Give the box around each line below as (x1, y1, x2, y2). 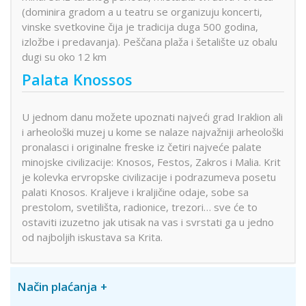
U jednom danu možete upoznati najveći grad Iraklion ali (22, 110, 283, 124)
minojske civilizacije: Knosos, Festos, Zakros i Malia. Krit (22, 155, 281, 169)
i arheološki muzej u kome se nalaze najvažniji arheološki (22, 125, 283, 139)
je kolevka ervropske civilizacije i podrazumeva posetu (22, 170, 276, 184)
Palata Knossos (22, 69, 133, 90)
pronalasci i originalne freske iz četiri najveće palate (22, 140, 262, 154)
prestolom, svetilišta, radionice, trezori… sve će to (22, 200, 258, 214)
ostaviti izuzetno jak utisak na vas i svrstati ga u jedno (22, 215, 274, 229)
